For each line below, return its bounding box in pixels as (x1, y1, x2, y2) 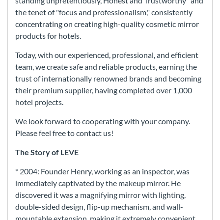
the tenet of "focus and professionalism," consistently (15, 7, 192, 17)
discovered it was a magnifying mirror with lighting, (15, 190, 186, 200)
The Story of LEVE (15, 147, 79, 157)
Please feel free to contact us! (15, 128, 113, 138)
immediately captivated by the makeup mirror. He (15, 178, 181, 188)
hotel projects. (15, 97, 63, 107)
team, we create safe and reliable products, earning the (15, 62, 197, 72)
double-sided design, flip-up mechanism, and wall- (15, 202, 183, 212)
